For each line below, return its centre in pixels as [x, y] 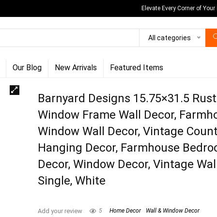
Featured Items [137, 67]
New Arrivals [76, 67]
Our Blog [27, 67]
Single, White [72, 180]
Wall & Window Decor [173, 210]
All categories [170, 38]
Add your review [60, 211]
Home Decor [125, 210]
